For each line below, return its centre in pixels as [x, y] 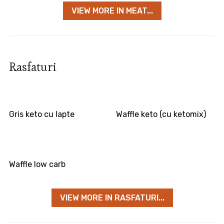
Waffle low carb [37, 164]
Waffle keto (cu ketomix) [161, 114]
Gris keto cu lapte [41, 114]
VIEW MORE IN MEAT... [112, 11]
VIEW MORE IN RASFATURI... [112, 198]
